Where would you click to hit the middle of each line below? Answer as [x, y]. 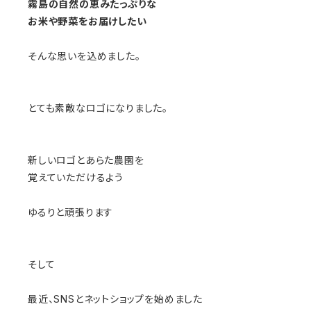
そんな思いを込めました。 [84, 56]
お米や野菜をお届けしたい [87, 21]
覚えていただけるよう [76, 177]
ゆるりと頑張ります [71, 212]
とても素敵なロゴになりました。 [98, 108]
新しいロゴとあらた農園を [86, 160]
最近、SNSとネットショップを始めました [115, 299]
